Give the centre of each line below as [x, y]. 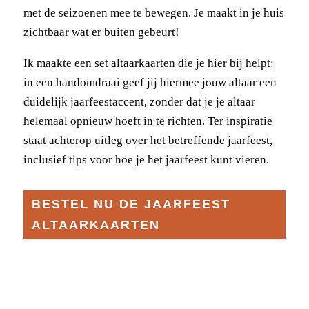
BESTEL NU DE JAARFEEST [131, 205]
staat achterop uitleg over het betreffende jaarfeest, [148, 140]
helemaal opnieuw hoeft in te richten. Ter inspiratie [148, 121]
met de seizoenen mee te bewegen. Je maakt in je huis [153, 12]
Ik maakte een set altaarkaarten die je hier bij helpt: [148, 63]
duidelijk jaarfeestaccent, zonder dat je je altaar [139, 101]
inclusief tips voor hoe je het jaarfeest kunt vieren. [146, 159]
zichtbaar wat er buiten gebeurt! [101, 32]
